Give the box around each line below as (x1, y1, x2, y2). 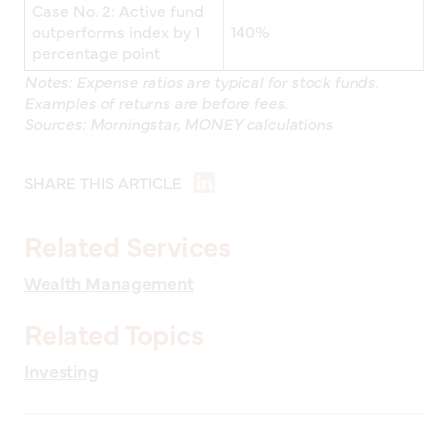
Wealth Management (24, 270, 194, 296)
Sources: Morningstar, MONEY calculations (24, 112, 333, 135)
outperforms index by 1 (32, 20, 200, 43)
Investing (24, 358, 99, 384)
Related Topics (24, 314, 204, 353)
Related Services (24, 226, 231, 265)
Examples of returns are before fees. (24, 91, 288, 114)
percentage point (32, 41, 160, 64)
